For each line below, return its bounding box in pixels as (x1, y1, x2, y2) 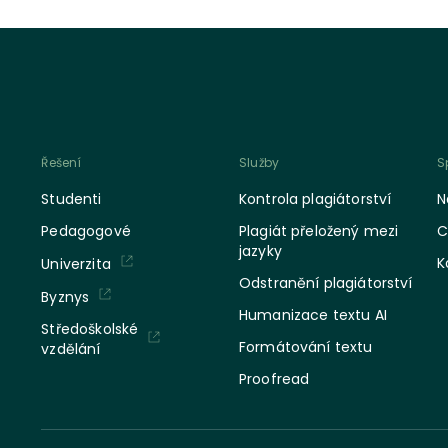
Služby (238, 154, 280, 171)
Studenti (41, 189, 102, 209)
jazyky (238, 241, 282, 261)
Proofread (238, 369, 310, 389)
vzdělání (41, 339, 101, 359)
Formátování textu (238, 337, 373, 357)
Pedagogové (41, 221, 131, 241)
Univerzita (41, 253, 111, 274)
